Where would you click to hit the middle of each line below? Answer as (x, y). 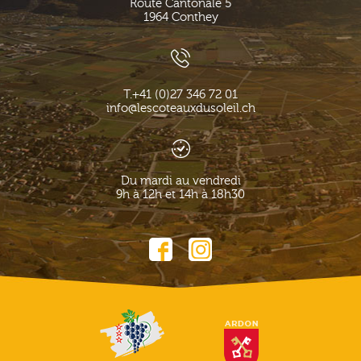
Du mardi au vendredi (180, 181)
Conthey (195, 18)
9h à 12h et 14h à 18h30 (180, 195)
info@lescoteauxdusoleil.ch (180, 109)
